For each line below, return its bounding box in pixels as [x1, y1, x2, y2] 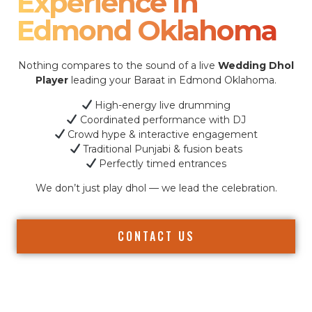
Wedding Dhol [218, 59, 294, 72]
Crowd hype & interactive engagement [65, 127, 258, 141]
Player [36, 74, 68, 87]
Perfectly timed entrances [96, 157, 227, 170]
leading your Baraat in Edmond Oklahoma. [68, 74, 276, 87]
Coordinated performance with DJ [77, 113, 246, 126]
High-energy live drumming [92, 98, 231, 111]
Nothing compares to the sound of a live [18, 59, 218, 72]
